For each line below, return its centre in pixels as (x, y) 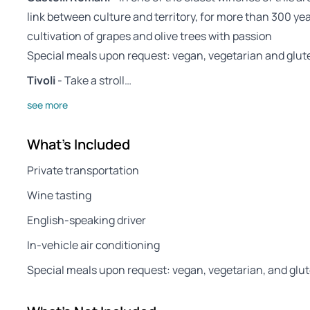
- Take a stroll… (93, 81)
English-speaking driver (86, 220)
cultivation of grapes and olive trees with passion (149, 36)
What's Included (79, 145)
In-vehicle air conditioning (93, 245)
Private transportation (83, 171)
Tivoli (41, 81)
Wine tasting (59, 195)
